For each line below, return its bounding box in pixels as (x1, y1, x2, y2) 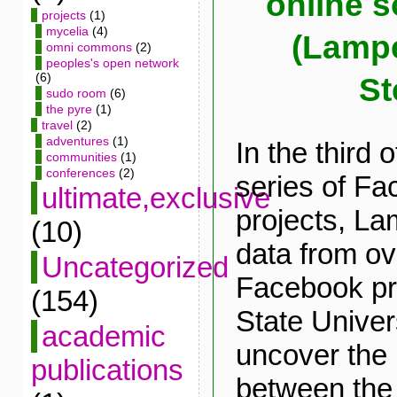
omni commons (45, 40, 132, 54)
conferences (45, 166, 115, 180)
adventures (45, 134, 109, 148)
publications (30, 354, 183, 386)
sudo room (45, 86, 106, 100)
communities (45, 150, 117, 164)
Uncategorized (41, 251, 229, 284)
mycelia (45, 24, 89, 38)
